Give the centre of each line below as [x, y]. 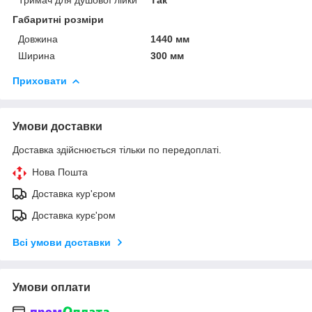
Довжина [38, 39]
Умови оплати [52, 287]
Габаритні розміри [58, 19]
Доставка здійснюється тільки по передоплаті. [117, 149]
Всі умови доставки [62, 242]
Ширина [37, 55]
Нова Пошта [60, 172]
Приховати [40, 80]
